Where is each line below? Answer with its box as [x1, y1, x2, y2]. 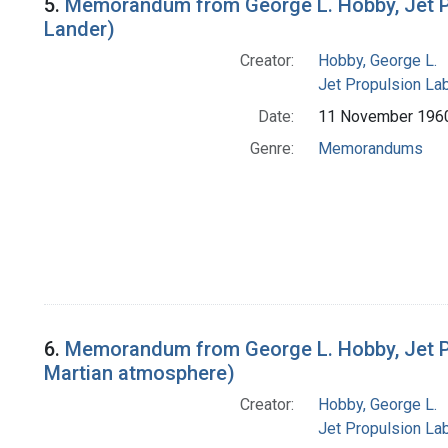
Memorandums [317, 139, 423, 159]
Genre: [249, 139, 294, 159]
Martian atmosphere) [44, 361, 235, 386]
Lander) [44, 17, 115, 42]
